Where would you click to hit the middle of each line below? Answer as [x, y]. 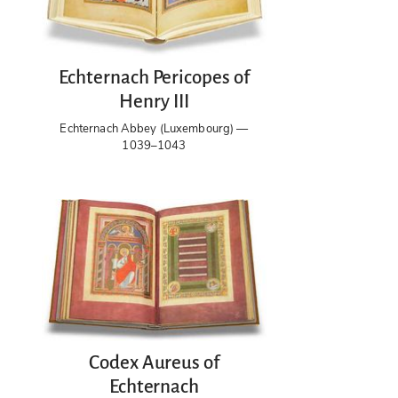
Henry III [154, 102]
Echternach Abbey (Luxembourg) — [154, 129]
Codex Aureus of [154, 362]
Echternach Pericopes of [154, 78]
